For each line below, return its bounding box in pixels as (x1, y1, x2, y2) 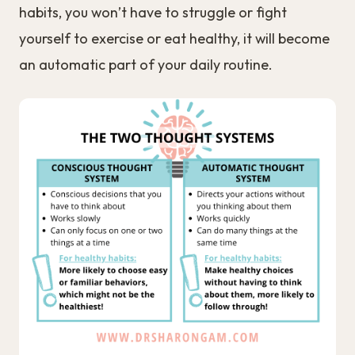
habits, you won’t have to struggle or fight (19, 2, 287, 21)
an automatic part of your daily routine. (19, 55, 273, 74)
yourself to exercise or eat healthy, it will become (19, 29, 330, 48)
